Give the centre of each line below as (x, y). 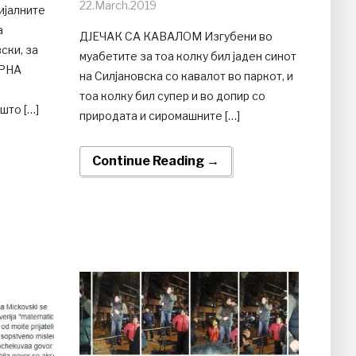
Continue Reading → (155, 161)
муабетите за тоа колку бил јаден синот (188, 56)
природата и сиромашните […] (159, 115)
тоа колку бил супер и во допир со (172, 95)
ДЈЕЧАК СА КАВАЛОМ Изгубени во (176, 36)
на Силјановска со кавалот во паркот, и (186, 75)
